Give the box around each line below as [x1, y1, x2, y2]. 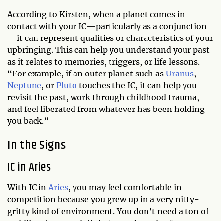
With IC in [7, 183, 48, 192]
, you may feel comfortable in [68, 183, 182, 192]
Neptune [7, 80, 41, 90]
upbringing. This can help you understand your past [7, 45, 210, 55]
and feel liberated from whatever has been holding [7, 104, 205, 114]
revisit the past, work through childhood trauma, [7, 92, 199, 102]
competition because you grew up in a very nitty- [7, 194, 199, 204]
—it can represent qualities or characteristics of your [7, 33, 213, 43]
